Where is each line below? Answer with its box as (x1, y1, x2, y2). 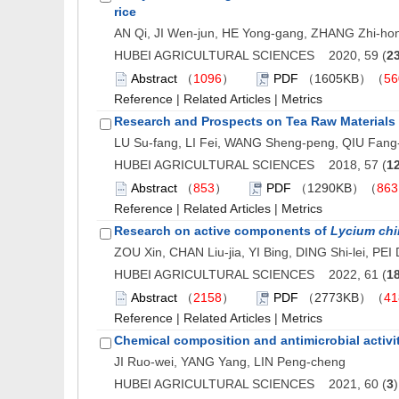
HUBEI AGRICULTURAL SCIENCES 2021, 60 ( (114, 377, 387, 391)
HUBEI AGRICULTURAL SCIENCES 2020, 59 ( (114, 48, 387, 62)
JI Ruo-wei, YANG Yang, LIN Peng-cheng (114, 354, 346, 369)
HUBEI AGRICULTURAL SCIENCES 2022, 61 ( (114, 267, 387, 281)
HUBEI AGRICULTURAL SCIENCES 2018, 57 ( (114, 158, 387, 172)
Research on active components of (114, 224, 330, 238)
